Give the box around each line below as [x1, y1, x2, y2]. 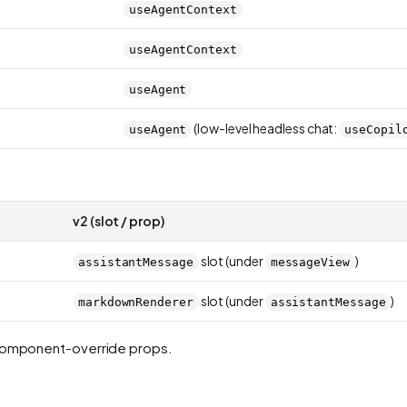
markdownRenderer [78, 294, 194, 309]
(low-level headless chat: [192, 119, 340, 136]
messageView [270, 254, 350, 269]
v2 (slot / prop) [73, 212, 164, 229]
